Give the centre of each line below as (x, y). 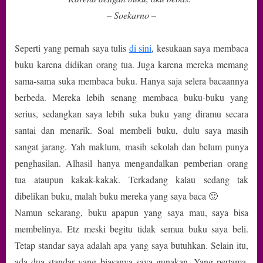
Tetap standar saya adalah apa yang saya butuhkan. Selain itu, (131, 245)
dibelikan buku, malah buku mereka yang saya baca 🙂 (116, 195)
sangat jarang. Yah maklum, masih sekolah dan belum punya (131, 146)
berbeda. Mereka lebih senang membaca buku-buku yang (131, 97)
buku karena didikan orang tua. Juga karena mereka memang (131, 64)
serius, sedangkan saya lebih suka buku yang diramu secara (131, 113)
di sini (140, 48)
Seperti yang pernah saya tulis (72, 48)
